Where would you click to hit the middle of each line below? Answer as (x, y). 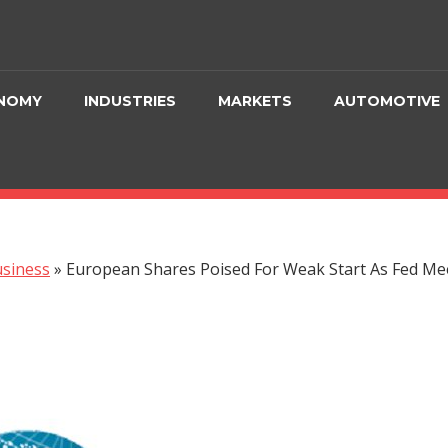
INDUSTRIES (130, 100)
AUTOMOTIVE (387, 100)
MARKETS (255, 100)
